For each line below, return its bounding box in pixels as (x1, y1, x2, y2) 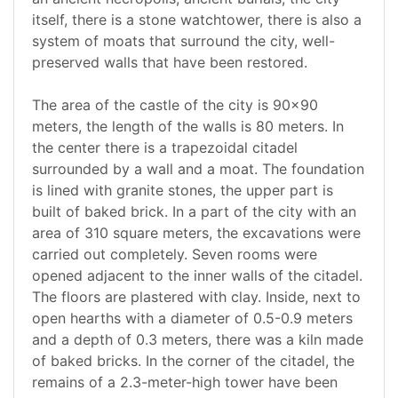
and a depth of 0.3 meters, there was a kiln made (32, 330, 363, 349)
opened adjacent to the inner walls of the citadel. (32, 267, 362, 285)
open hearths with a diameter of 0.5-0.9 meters (32, 309, 353, 328)
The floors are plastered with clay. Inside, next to (32, 288, 361, 306)
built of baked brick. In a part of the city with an (32, 203, 356, 221)
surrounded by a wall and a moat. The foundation (32, 160, 364, 179)
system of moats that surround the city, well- (32, 32, 335, 51)
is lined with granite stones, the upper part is (32, 181, 333, 200)
